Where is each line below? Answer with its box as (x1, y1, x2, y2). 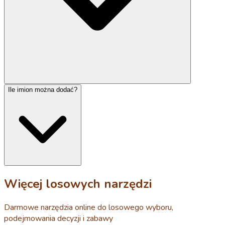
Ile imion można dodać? (8, 86, 77, 94)
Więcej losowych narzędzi (4, 176, 152, 192)
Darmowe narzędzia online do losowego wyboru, (4, 202, 173, 213)
